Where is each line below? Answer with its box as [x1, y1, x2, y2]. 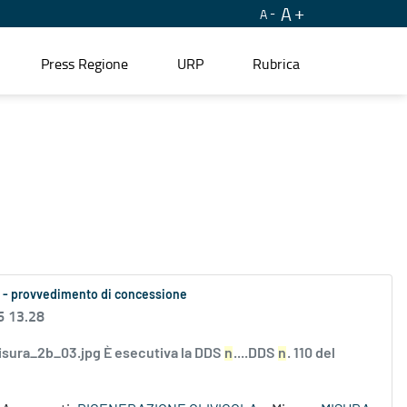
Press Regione [41, 53, 128, 74]
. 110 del [287, 346, 335, 362]
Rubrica [253, 53, 300, 74]
